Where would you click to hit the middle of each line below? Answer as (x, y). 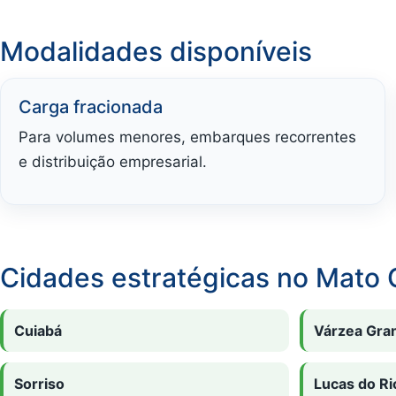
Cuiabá (38, 330)
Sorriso (39, 383)
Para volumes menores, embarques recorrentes (187, 137)
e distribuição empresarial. (113, 161)
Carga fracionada (91, 107)
